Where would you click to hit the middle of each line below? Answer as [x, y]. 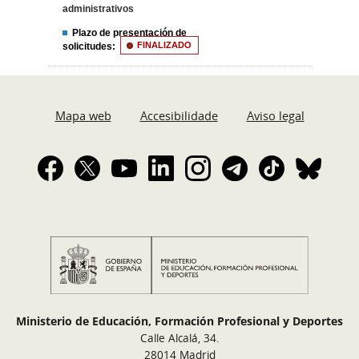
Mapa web [83, 116]
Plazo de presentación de [129, 32]
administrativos [99, 9]
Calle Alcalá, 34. [179, 338]
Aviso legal [275, 116]
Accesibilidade [179, 116]
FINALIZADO [164, 45]
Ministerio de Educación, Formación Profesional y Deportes [179, 321]
